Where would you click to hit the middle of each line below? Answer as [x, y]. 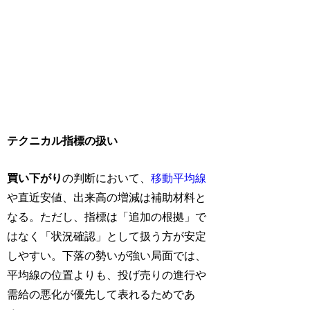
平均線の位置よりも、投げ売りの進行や [107, 275]
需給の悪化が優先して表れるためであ [101, 294]
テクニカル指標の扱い [63, 140]
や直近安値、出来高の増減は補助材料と [107, 197]
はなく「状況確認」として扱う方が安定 [107, 236]
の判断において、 [107, 178]
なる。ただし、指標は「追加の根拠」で [107, 217]
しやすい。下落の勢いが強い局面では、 [107, 255]
